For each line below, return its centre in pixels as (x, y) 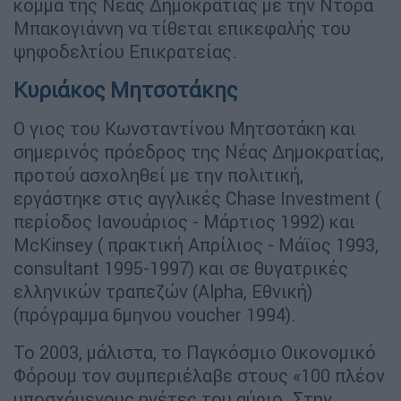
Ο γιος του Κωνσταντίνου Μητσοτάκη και (185, 129)
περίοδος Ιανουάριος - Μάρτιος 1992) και (184, 222)
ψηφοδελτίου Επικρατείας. (125, 52)
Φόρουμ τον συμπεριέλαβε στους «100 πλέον (199, 376)
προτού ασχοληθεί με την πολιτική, (158, 175)
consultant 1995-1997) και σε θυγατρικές (181, 269)
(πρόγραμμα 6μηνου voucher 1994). (157, 315)
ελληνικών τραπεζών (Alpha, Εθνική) (163, 292)
